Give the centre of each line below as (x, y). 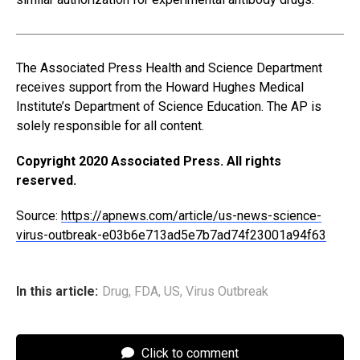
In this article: (57, 291)
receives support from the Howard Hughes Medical (160, 87)
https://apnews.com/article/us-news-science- (191, 215)
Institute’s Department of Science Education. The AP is (169, 106)
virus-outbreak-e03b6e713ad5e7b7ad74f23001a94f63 (171, 235)
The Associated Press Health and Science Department (169, 67)
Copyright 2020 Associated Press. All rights (149, 161)
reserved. (46, 180)
